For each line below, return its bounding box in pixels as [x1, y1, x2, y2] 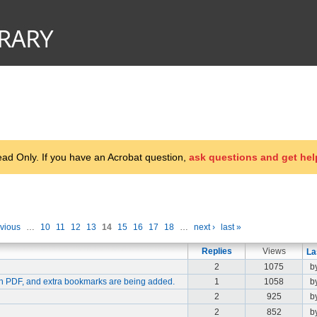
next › [194, 222, 215, 232]
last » [221, 222, 241, 232]
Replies [201, 246, 232, 256]
